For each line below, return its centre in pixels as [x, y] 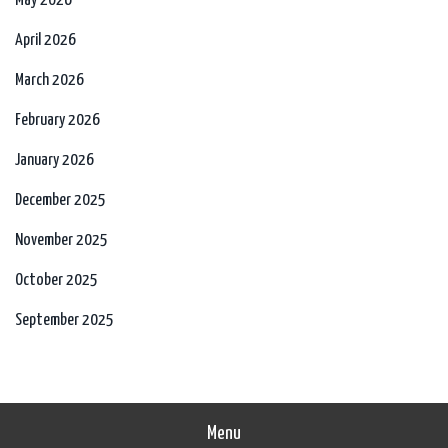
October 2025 [56, 281]
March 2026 [49, 81]
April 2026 [45, 41]
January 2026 [54, 161]
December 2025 [60, 201]
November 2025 [61, 241]
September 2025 [64, 321]
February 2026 [57, 121]
